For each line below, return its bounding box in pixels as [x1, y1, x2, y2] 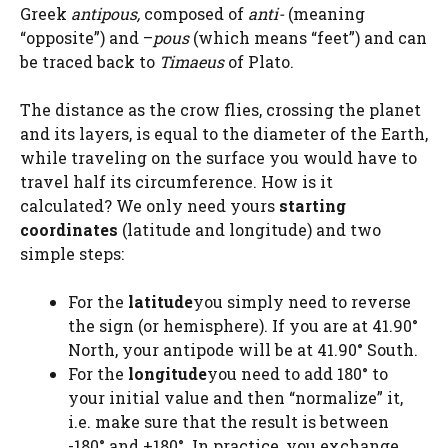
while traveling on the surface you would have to [20, 147, 417, 169]
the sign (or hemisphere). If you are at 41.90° [68, 315, 418, 337]
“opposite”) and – [20, 27, 153, 49]
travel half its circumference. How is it [20, 171, 333, 193]
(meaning [284, 3, 365, 25]
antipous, [71, 3, 144, 25]
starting [279, 195, 346, 217]
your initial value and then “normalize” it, [68, 387, 403, 409]
